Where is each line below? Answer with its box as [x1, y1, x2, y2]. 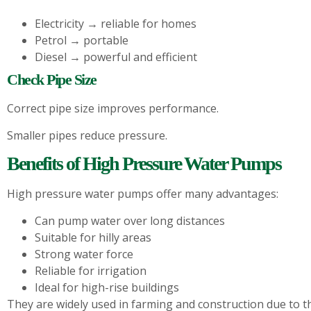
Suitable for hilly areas [35, 229, 151, 245]
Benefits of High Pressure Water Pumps [7, 153, 281, 175]
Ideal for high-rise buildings [35, 279, 179, 295]
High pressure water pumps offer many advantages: [7, 186, 278, 202]
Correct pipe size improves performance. [7, 101, 219, 117]
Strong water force [35, 246, 133, 262]
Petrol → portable [35, 33, 128, 49]
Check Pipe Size [7, 71, 96, 89]
